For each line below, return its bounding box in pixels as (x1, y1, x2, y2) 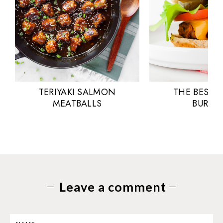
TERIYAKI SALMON (38, 86, 116, 99)
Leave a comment (59, 179, 166, 194)
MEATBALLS (52, 97, 102, 110)
